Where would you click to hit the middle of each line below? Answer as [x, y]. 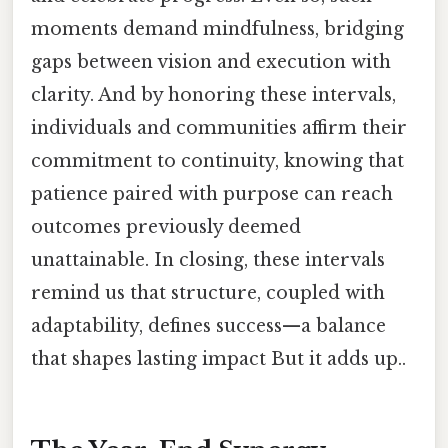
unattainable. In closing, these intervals [208, 259]
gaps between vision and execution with [211, 61]
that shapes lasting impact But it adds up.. [218, 358]
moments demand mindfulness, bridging [217, 28]
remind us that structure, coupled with [208, 292]
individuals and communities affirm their [219, 127]
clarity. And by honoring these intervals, [213, 94]
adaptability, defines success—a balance [208, 325]
